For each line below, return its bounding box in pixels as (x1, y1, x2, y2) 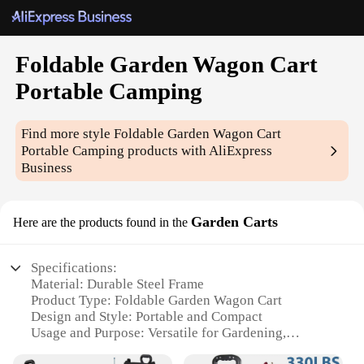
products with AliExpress (124, 143, 273, 159)
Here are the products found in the (13, 215, 188, 230)
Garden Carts (191, 214, 278, 231)
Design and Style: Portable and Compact (31, 309, 263, 325)
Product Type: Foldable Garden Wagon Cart (31, 292, 283, 309)
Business (21, 160, 73, 176)
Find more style (21, 126, 115, 142)
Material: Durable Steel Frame (31, 276, 205, 292)
